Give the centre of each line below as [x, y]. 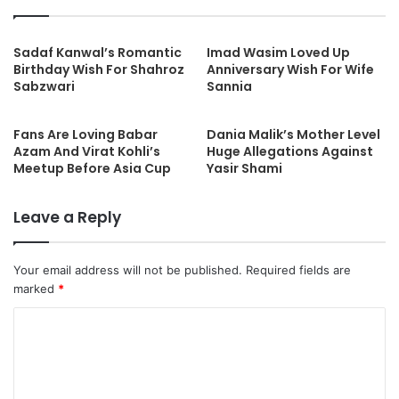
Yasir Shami [244, 168]
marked [36, 288]
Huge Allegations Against [290, 151]
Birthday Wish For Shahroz [99, 69]
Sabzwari [44, 86]
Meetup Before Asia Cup [92, 168]
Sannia [229, 86]
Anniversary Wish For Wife [290, 69]
